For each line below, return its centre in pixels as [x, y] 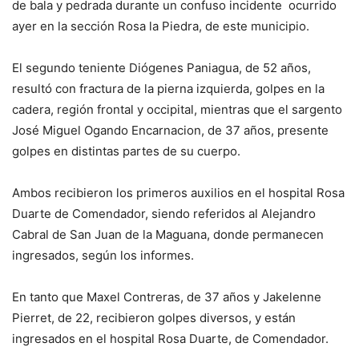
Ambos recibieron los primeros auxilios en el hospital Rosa [178, 193]
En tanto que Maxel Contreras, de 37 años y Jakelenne [167, 297]
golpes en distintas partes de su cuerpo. [126, 151]
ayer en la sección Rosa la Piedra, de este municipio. [161, 26]
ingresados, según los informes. [103, 256]
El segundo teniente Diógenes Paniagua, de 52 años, [161, 68]
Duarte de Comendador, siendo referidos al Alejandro [164, 214]
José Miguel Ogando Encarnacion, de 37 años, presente [170, 131]
